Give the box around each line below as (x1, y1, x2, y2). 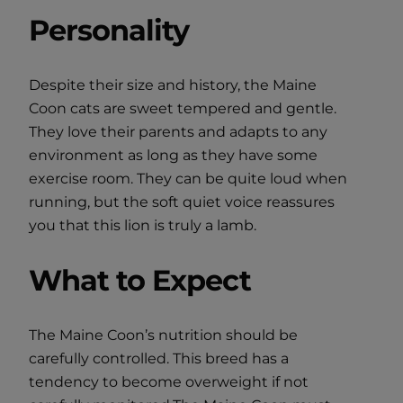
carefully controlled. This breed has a (29, 350, 289, 368)
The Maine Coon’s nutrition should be (29, 327, 298, 345)
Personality (29, 13, 190, 49)
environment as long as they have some (29, 147, 318, 165)
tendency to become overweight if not (29, 373, 309, 391)
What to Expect (29, 263, 251, 299)
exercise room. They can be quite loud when (29, 170, 347, 188)
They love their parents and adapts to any (29, 123, 327, 141)
